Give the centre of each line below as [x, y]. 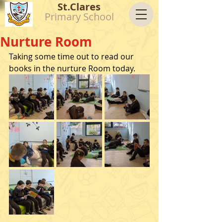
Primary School [79, 17]
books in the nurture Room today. [73, 68]
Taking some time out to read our [72, 56]
